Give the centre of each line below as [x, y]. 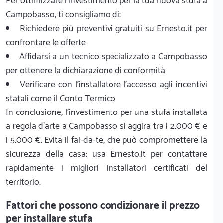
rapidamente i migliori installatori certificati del [107, 168]
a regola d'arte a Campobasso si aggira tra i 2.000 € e [107, 126]
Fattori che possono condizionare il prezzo [103, 205]
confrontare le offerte [46, 43]
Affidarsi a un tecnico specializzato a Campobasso [113, 56]
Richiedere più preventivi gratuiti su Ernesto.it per [113, 29]
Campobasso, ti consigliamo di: [63, 15]
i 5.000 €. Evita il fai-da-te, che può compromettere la [107, 140]
